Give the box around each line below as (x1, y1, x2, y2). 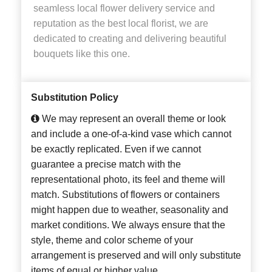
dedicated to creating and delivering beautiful (33, 33, 226, 44)
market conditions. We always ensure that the (31, 220, 225, 231)
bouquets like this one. (33, 49, 130, 59)
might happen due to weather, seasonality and (31, 205, 228, 216)
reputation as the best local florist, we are (33, 18, 208, 29)
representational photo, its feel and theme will (31, 174, 225, 185)
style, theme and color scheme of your (31, 235, 193, 246)
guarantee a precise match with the (31, 159, 181, 170)
